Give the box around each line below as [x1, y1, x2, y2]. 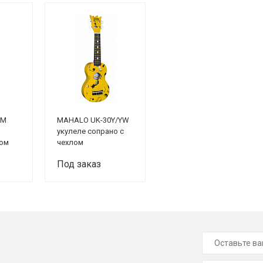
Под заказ [57, 159, 101, 170]
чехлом [57, 138, 83, 147]
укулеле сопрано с [57, 127, 124, 136]
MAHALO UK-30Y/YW [57, 116, 129, 124]
